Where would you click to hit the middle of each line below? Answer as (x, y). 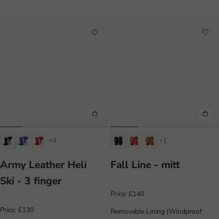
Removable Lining (139, 211)
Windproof (185, 211)
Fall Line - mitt (145, 165)
